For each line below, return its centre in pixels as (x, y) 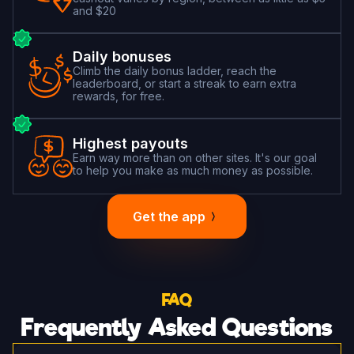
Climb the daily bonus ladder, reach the (175, 70)
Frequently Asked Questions (177, 327)
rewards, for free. (119, 96)
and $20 (94, 10)
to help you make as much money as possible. (193, 170)
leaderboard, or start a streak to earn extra (185, 83)
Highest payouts (130, 143)
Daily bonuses (122, 56)
